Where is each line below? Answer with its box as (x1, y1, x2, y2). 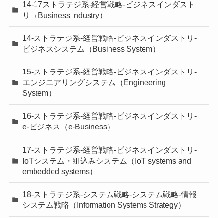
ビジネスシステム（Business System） (22, 44, 161, 53)
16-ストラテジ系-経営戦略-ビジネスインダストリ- (22, 111, 197, 121)
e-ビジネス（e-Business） (22, 122, 115, 131)
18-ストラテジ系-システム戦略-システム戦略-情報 (22, 189, 197, 199)
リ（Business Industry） (22, 10, 108, 19)
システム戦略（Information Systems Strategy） (22, 200, 186, 209)
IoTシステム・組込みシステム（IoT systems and (22, 156, 192, 165)
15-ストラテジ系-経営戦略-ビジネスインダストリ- (22, 67, 197, 76)
